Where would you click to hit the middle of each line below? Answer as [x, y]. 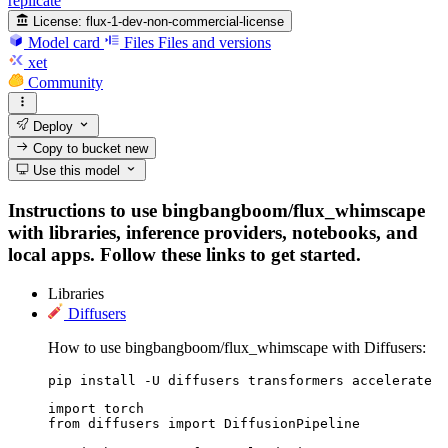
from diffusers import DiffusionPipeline [204, 423]
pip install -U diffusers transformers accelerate [240, 380]
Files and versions [214, 42]
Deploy [51, 126]
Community [65, 82]
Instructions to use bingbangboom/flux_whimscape [216, 210]
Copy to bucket [77, 148]
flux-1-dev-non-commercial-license [185, 21]
